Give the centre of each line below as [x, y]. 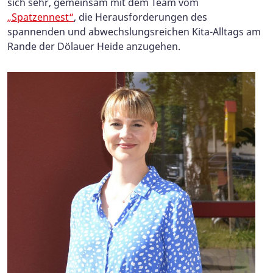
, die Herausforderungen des [140, 17]
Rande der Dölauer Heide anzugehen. [94, 46]
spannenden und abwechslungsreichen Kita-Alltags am [134, 31]
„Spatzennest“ [41, 17]
